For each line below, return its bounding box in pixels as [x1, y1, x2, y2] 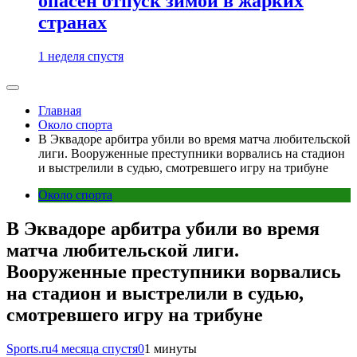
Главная [38, 104, 81, 118]
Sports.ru [6, 342, 52, 355]
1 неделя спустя [38, 49, 124, 64]
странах [38, 12, 107, 33]
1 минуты [144, 342, 197, 355]
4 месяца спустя [52, 342, 138, 355]
